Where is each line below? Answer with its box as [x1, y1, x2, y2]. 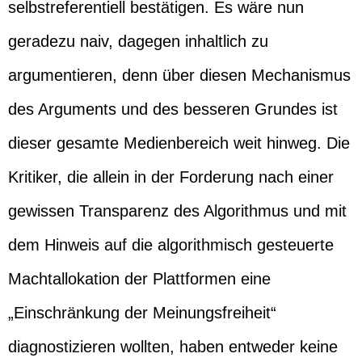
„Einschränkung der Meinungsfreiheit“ [8, 304, 276, 322]
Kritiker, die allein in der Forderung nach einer [8, 168, 334, 186]
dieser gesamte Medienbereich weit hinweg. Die [8, 134, 350, 152]
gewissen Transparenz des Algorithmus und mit [8, 202, 347, 220]
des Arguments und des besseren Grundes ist [8, 100, 338, 118]
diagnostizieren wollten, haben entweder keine [8, 338, 338, 356]
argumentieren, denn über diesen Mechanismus [8, 66, 351, 84]
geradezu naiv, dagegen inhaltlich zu [8, 32, 268, 50]
